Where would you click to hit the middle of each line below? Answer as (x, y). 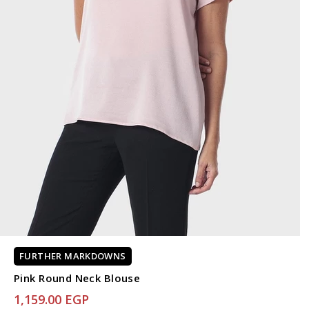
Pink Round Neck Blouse (77, 278)
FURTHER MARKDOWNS (73, 256)
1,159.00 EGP (51, 299)
